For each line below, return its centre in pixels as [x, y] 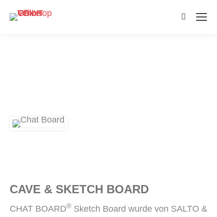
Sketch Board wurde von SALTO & [139, 209]
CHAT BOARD [38, 209]
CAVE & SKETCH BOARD [79, 189]
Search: [196, 19]
